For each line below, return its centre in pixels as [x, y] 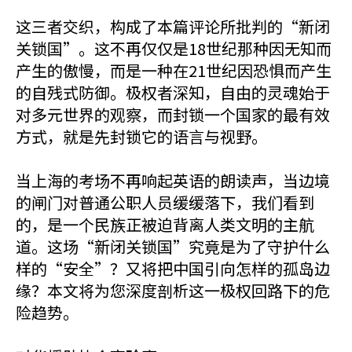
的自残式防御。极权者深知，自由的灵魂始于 [173, 92]
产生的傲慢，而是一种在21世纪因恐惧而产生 [174, 70]
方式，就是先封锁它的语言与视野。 [141, 136]
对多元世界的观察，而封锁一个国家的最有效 [173, 114]
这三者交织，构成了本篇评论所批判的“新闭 [173, 26]
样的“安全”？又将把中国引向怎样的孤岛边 [173, 268]
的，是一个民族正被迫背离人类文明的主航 [165, 224]
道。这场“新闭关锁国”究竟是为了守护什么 [173, 246]
